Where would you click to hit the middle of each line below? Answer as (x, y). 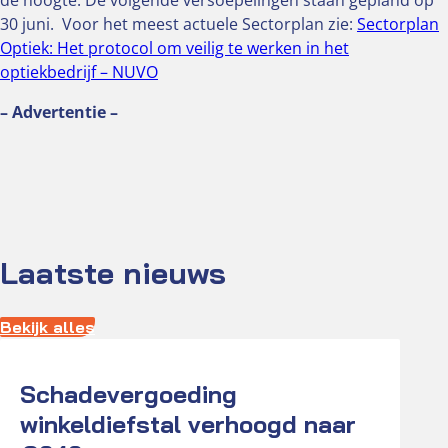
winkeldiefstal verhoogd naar (188, 423)
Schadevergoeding (128, 393)
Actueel (32, 358)
